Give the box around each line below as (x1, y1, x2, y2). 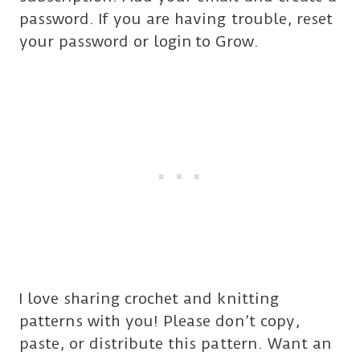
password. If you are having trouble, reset (19, 9, 333, 28)
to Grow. (195, 31, 259, 51)
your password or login (19, 31, 193, 51)
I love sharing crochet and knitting (19, 288, 279, 308)
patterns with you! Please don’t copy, (19, 311, 300, 330)
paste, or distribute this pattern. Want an (19, 333, 332, 353)
